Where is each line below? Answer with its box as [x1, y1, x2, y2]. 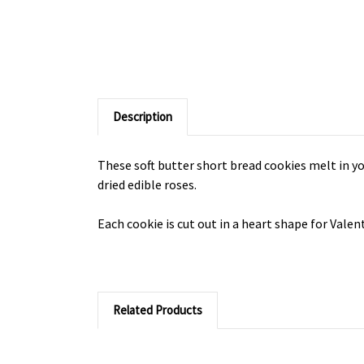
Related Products [113, 301, 202, 318]
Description [113, 108, 172, 124]
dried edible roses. [97, 175, 199, 193]
